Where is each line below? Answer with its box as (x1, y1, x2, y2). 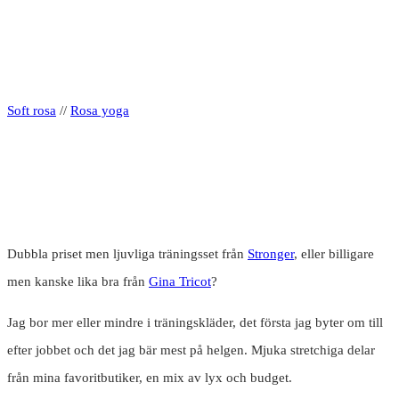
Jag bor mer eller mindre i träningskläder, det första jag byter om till (7, 315, 383, 330)
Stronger (248, 247, 294, 262)
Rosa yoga (70, 103, 129, 118)
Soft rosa (7, 103, 56, 118)
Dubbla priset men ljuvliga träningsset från (7, 247, 248, 262)
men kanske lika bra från (7, 274, 149, 289)
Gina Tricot (149, 274, 211, 289)
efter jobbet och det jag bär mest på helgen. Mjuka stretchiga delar (7, 343, 375, 358)
